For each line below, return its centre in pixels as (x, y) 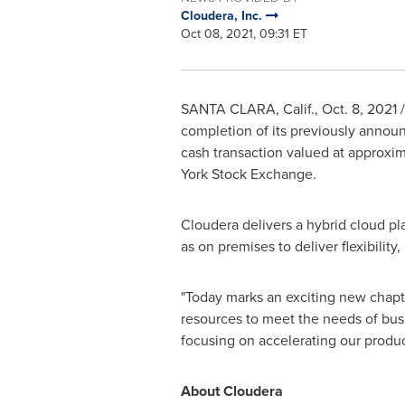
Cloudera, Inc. (223, 15)
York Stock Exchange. (248, 174)
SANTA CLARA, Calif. (247, 108)
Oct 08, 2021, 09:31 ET (244, 33)
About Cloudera (231, 391)
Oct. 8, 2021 (359, 108)
